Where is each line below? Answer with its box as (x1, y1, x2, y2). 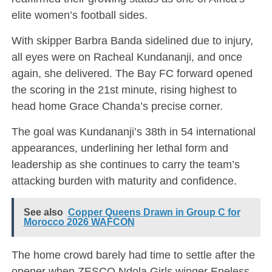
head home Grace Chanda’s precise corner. (11, 99, 223, 112)
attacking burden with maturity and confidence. (11, 174, 237, 187)
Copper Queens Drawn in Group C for (67, 206, 240, 217)
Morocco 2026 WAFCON (23, 216, 135, 227)
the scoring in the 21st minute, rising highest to (11, 83, 237, 96)
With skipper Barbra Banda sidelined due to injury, (11, 33, 253, 47)
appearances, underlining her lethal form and (11, 141, 228, 154)
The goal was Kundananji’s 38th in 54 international (11, 124, 256, 138)
